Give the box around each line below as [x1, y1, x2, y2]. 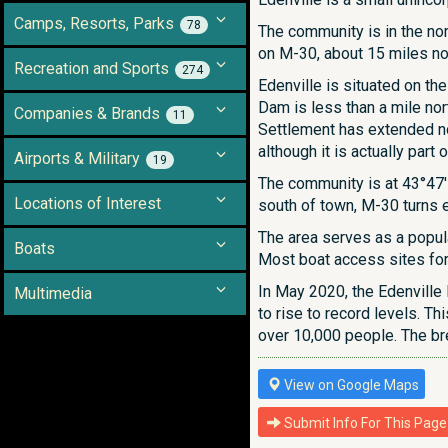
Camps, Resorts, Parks [14, 14, 174, 33]
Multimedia [14, 284, 92, 303]
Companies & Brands [14, 104, 160, 123]
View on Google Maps [281, 377, 419, 393]
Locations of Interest [14, 194, 161, 213]
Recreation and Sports [14, 59, 169, 78]
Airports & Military [14, 149, 140, 168]
